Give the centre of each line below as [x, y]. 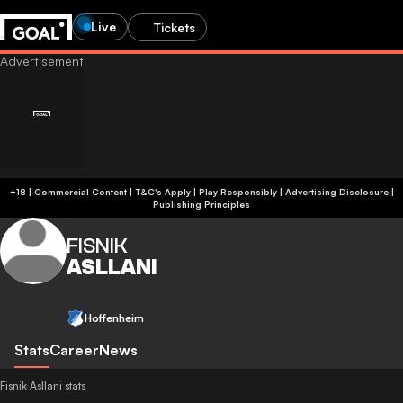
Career [74, 350]
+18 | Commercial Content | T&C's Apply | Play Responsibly [206, 192]
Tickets [175, 27]
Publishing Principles [201, 204]
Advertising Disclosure [336, 192]
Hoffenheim [114, 318]
